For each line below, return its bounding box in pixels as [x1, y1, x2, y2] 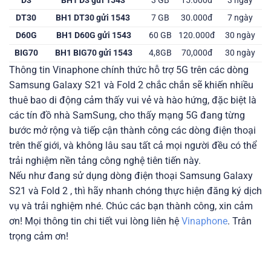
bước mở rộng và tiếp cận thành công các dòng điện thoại [9, 125, 256, 137]
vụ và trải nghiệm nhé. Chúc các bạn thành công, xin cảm [9, 200, 253, 212]
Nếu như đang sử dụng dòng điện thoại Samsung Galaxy [9, 170, 253, 182]
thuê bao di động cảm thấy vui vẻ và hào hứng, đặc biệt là [9, 94, 256, 106]
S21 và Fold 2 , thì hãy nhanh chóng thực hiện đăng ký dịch [9, 185, 262, 197]
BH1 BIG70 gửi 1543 [55, 48, 132, 59]
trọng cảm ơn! [9, 230, 68, 243]
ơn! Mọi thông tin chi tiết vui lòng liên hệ [9, 215, 181, 227]
